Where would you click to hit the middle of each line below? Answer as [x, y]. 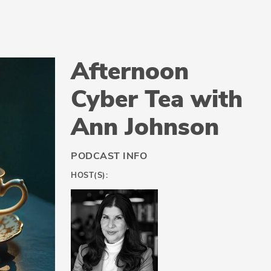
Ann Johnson [145, 127]
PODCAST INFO [109, 156]
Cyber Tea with [157, 99]
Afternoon [130, 71]
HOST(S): [89, 175]
